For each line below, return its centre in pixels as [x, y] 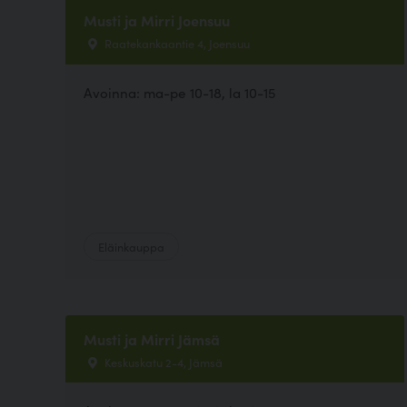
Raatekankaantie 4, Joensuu [176, 43]
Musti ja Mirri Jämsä [152, 339]
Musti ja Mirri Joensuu [157, 20]
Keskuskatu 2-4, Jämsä [162, 362]
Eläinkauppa [131, 247]
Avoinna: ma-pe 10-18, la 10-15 [179, 92]
